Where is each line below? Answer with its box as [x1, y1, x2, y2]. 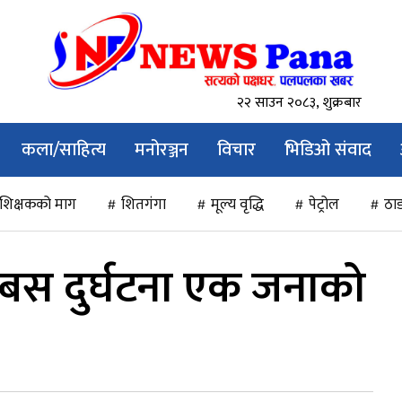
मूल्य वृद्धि [211, 192, 264, 218]
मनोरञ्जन [135, 135, 188, 166]
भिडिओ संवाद [284, 135, 371, 166]
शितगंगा [121, 192, 166, 218]
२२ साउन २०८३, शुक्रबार [237, 91, 363, 116]
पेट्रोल [309, 192, 339, 218]
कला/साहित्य [22, 135, 106, 166]
